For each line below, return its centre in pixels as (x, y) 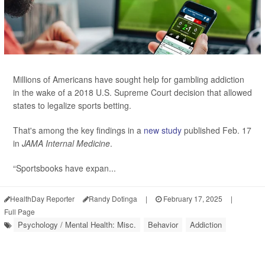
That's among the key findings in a (78, 130)
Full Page (20, 211)
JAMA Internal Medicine (66, 143)
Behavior (163, 224)
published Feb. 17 (216, 130)
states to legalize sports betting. (72, 105)
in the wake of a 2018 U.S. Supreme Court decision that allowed (132, 92)
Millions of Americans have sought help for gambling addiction (129, 79)
